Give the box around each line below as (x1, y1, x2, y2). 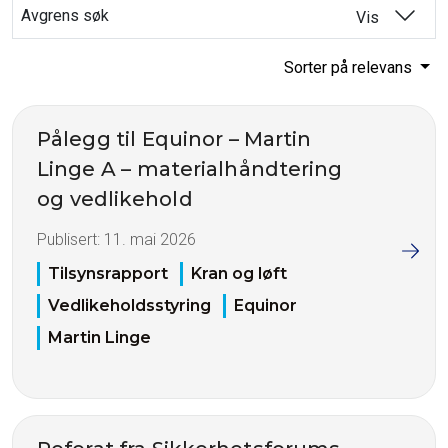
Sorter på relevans (284, 58, 417, 77)
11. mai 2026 (104, 230, 196, 249)
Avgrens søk (21, 6, 109, 25)
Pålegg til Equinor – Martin (37, 127, 312, 151)
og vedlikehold (37, 187, 193, 211)
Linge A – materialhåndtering (37, 157, 343, 181)
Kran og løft (191, 264, 287, 284)
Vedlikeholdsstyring (48, 296, 211, 316)
